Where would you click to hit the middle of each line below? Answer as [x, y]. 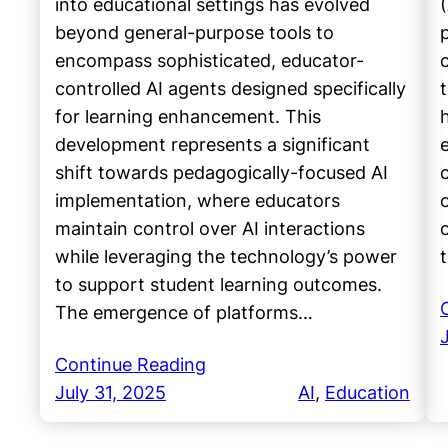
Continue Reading [130, 365]
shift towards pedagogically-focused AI [221, 173]
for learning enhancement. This [188, 117]
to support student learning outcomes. [218, 285]
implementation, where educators [197, 201]
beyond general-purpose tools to [194, 33]
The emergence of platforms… [184, 313]
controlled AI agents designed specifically [230, 89]
